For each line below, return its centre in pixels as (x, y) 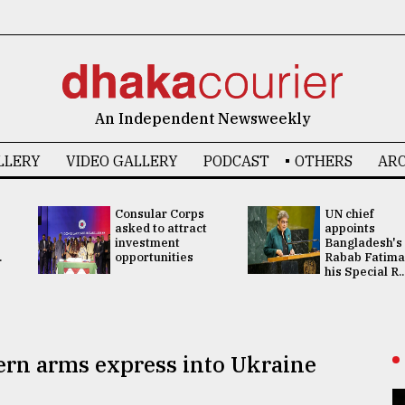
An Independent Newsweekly (202, 118)
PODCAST (236, 161)
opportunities (154, 257)
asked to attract (160, 228)
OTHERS (323, 161)
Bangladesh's (363, 243)
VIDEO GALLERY (122, 161)
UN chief (349, 214)
